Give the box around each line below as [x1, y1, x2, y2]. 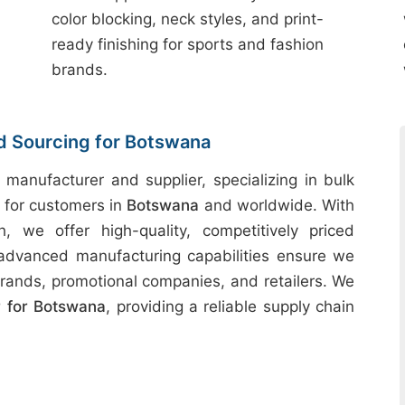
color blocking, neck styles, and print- [52, 10, 325, 28]
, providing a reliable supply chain [106, 297, 355, 316]
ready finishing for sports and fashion [52, 35, 325, 53]
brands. [52, 61, 108, 79]
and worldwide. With [199, 196, 355, 214]
